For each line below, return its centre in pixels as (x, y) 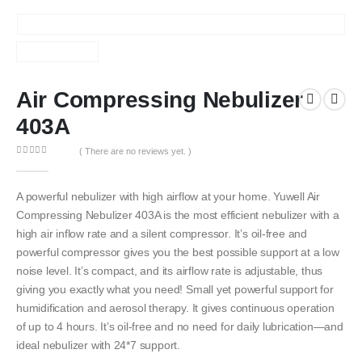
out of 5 (41, 164)
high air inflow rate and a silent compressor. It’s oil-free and (162, 234)
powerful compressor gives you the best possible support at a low (178, 252)
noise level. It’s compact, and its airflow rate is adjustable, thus (170, 271)
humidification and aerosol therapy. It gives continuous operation (175, 308)
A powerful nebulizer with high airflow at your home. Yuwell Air (168, 196)
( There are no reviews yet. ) (135, 151)
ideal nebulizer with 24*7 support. (99, 345)
